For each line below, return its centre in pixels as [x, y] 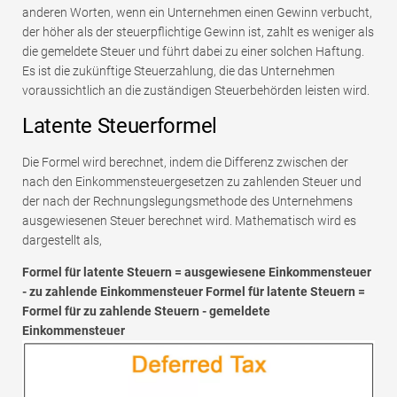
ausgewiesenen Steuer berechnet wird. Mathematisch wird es [189, 220]
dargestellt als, [62, 240]
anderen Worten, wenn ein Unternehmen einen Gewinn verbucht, [197, 12]
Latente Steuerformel [120, 125]
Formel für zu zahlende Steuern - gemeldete [146, 311]
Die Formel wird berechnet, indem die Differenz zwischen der [185, 162]
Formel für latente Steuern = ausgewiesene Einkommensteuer [197, 272]
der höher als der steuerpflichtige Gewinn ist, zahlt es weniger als [198, 31]
